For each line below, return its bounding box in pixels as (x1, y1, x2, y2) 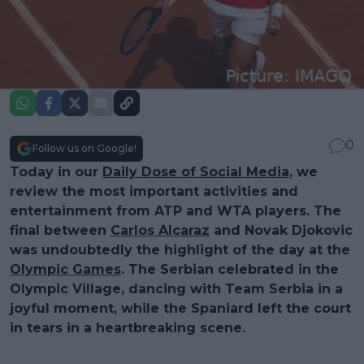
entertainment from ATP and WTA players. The (10, 202, 341, 219)
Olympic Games (10, 261, 121, 277)
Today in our (10, 163, 102, 180)
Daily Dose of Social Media (102, 163, 289, 180)
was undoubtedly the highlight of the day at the (10, 241, 350, 258)
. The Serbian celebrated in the (121, 261, 339, 277)
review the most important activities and (10, 183, 298, 199)
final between (10, 222, 110, 238)
